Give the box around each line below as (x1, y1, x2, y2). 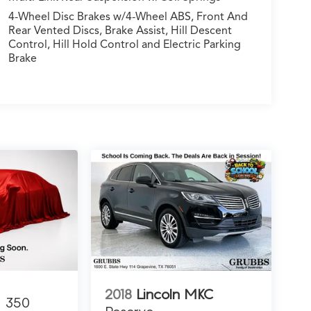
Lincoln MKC (135, 285, 213, 302)
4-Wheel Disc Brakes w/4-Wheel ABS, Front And (8, 10, 248, 24)
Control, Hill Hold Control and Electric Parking (8, 37, 241, 52)
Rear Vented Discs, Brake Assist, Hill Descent (8, 24, 232, 38)
